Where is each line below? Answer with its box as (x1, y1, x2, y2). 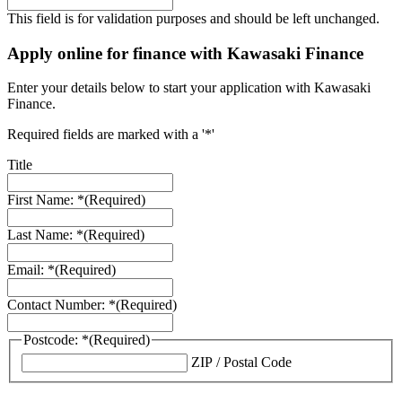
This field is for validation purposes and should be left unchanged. (7, 10, 380, 26)
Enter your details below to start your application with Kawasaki (7, 80, 371, 96)
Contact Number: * (7, 297, 116, 313)
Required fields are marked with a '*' (7, 127, 214, 143)
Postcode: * (23, 332, 89, 348)
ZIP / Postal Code (191, 354, 292, 370)
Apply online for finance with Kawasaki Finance (7, 43, 363, 63)
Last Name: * (7, 227, 83, 243)
